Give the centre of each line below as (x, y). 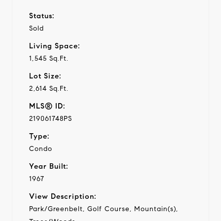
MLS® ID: (47, 106)
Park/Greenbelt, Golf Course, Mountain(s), (104, 209)
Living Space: (55, 46)
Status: (42, 16)
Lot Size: (45, 76)
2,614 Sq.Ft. (49, 88)
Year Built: (49, 166)
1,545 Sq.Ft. (49, 58)
